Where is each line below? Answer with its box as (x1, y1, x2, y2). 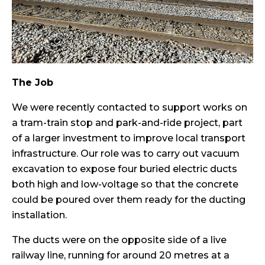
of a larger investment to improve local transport (12, 132, 245, 144)
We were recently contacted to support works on (12, 101, 247, 113)
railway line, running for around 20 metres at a (12, 249, 230, 261)
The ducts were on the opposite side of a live (12, 234, 227, 245)
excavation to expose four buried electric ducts (12, 163, 237, 174)
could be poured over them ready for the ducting (12, 193, 245, 205)
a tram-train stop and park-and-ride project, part (12, 117, 243, 128)
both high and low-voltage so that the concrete (12, 178, 238, 190)
